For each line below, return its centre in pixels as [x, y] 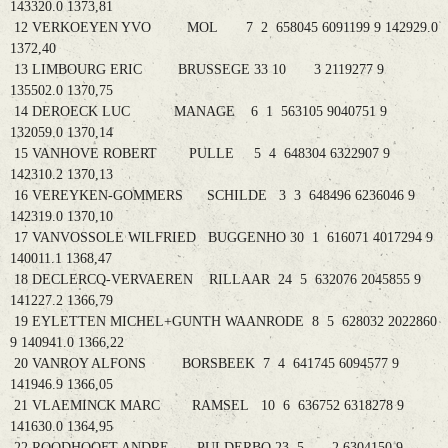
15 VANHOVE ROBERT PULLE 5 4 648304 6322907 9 [200, 154]
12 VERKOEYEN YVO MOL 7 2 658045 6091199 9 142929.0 [224, 28]
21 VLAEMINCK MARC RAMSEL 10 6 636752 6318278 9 [207, 406]
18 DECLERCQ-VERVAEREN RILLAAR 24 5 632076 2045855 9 [215, 280]
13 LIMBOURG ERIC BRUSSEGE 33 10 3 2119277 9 [197, 70]
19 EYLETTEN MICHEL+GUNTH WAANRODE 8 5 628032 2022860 [223, 322]
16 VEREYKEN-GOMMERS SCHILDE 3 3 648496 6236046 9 [212, 196]
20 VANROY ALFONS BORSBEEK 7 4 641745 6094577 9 [204, 364]
